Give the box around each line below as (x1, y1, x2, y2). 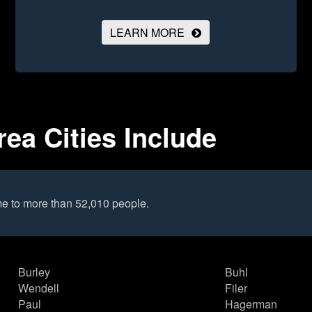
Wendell (18, 280, 60, 297)
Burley (18, 264, 51, 281)
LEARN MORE (110, 24, 185, 41)
